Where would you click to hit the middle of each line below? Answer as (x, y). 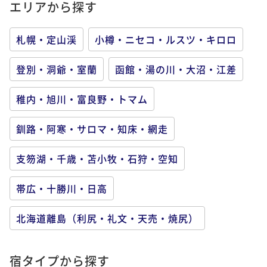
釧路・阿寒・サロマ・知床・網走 (92, 129)
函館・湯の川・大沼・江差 (176, 69)
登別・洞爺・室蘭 (57, 69)
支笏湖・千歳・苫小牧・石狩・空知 (97, 159)
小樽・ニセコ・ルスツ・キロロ (166, 39)
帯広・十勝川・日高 (62, 188)
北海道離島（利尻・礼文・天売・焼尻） (107, 218)
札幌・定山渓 (46, 39)
